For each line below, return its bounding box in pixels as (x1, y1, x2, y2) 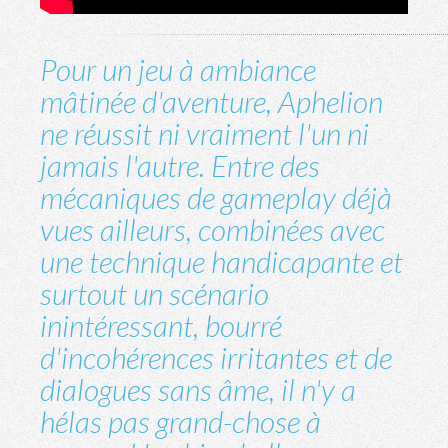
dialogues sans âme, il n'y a (40, 371, 356, 409)
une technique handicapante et (40, 243, 403, 281)
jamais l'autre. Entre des (40, 147, 320, 185)
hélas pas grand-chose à (40, 403, 321, 441)
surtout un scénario (40, 275, 269, 313)
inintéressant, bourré (40, 307, 282, 345)
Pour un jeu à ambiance (40, 51, 316, 89)
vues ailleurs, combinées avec (40, 211, 385, 249)
